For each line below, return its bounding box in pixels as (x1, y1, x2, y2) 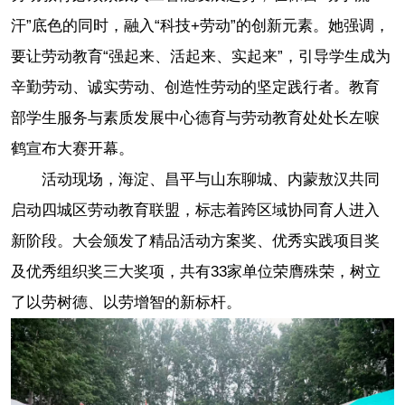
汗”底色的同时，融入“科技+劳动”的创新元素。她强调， (11, 17, 390, 35)
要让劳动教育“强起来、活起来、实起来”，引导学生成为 (11, 48, 391, 66)
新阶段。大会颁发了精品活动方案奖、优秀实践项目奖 (11, 232, 380, 250)
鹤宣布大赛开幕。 (11, 140, 134, 158)
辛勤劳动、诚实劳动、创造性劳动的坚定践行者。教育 (11, 79, 380, 97)
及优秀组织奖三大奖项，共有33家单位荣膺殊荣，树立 (11, 263, 381, 281)
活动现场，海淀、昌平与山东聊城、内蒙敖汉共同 (42, 171, 380, 189)
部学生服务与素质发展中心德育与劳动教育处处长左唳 (11, 109, 380, 127)
